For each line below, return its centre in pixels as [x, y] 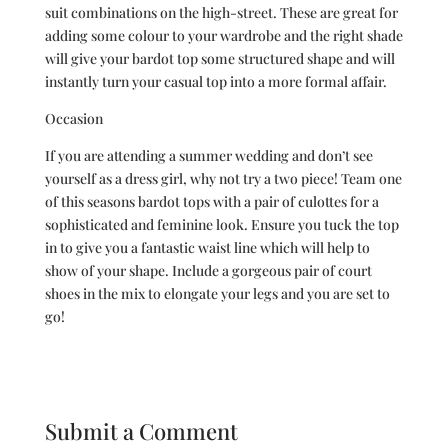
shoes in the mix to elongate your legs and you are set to [217, 293]
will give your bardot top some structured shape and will [219, 58]
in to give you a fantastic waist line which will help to [207, 247]
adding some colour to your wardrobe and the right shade [223, 35]
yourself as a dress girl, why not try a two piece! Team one [223, 178]
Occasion [75, 118]
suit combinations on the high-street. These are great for [221, 12]
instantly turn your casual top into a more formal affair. [217, 81]
